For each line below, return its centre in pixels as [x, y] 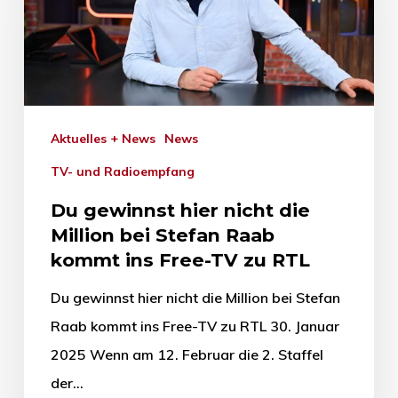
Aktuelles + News [107, 138]
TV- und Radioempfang [127, 171]
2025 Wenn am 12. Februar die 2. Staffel [187, 354]
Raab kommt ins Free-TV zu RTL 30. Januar [195, 326]
